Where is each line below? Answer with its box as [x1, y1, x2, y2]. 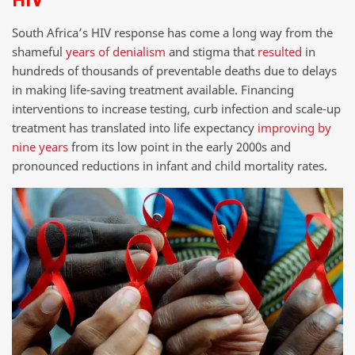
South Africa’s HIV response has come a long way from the [12, 25, 333, 41]
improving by [258, 120, 331, 136]
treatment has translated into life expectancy [12, 120, 258, 136]
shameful [12, 44, 66, 60]
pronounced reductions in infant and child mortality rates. [12, 158, 327, 174]
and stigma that [166, 44, 258, 60]
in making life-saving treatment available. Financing [12, 82, 294, 98]
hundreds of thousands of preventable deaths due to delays [12, 63, 337, 79]
